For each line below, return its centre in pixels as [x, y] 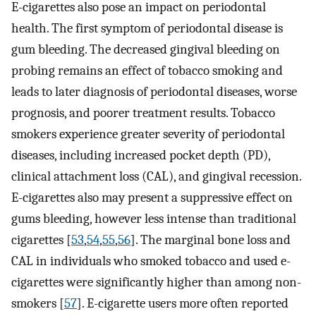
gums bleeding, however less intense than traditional [154, 219]
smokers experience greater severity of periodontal [148, 134]
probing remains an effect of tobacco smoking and [147, 71]
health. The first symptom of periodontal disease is [147, 29]
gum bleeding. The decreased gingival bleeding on [146, 50]
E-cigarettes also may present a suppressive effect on [152, 198]
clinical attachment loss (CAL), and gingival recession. [156, 177]
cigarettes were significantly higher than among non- [156, 282]
